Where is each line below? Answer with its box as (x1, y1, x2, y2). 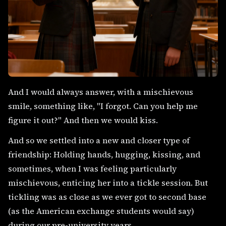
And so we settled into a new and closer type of (8, 135, 190, 146)
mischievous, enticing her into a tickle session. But (8, 177, 208, 188)
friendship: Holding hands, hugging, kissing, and (8, 149, 200, 160)
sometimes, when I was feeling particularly (8, 163, 177, 174)
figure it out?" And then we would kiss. (8, 115, 158, 126)
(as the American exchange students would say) (8, 205, 194, 216)
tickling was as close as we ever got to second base (8, 191, 206, 202)
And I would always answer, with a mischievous (8, 86, 193, 97)
